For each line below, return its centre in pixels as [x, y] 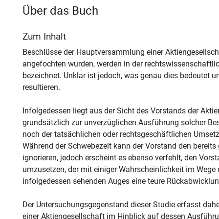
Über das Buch [60, 11]
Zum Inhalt [44, 36]
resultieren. [41, 88]
